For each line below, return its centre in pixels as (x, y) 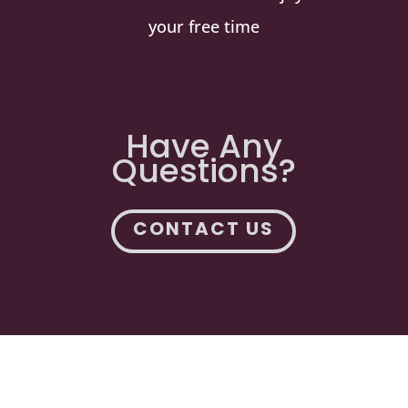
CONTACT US (204, 228)
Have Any (204, 146)
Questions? (204, 170)
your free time (204, 26)
